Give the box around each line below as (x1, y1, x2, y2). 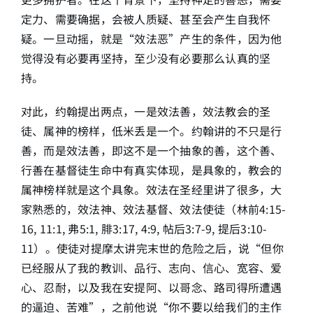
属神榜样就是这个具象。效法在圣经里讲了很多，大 (20, 181, 282, 198)
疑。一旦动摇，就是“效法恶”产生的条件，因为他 (20, 30, 282, 47)
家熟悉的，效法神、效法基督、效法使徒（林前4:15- (20, 201, 286, 217)
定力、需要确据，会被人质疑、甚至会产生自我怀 (20, 10, 271, 27)
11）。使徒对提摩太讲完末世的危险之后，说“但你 (20, 240, 284, 256)
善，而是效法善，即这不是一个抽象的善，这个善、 (20, 142, 282, 159)
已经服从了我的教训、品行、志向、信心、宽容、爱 (20, 259, 282, 276)
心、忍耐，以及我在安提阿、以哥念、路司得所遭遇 (20, 279, 282, 296)
